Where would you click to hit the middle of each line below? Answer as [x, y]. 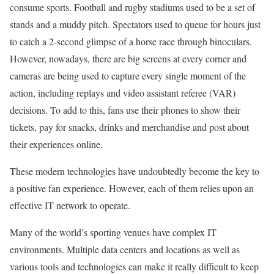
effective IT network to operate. [70, 205]
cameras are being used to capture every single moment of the [128, 75]
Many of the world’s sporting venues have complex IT [113, 232]
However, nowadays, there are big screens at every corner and [128, 58]
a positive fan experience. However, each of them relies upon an [132, 188]
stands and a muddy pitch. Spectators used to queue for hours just [135, 24]
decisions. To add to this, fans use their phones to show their [125, 109]
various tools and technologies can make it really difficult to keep [134, 266]
